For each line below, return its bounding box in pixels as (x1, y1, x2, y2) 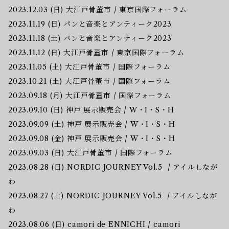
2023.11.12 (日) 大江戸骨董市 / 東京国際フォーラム (8, 48, 185, 57)
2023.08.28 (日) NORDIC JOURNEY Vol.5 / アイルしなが (8, 162, 218, 172)
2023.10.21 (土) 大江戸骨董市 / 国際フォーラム (8, 76, 171, 86)
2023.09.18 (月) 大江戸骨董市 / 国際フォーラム (8, 90, 171, 100)
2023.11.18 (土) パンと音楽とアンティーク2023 (8, 33, 172, 43)
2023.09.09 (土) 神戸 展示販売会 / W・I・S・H (8, 119, 175, 129)
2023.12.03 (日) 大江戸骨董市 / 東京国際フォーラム (8, 5, 187, 14)
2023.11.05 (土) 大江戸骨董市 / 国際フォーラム (8, 62, 171, 72)
